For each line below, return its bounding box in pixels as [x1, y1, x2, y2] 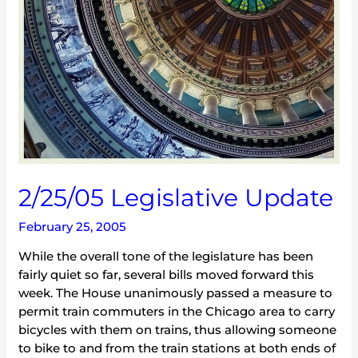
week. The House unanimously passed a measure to [18, 284, 333, 300]
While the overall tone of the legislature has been [18, 248, 314, 264]
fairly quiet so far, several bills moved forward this [18, 266, 315, 282]
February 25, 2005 [18, 218, 127, 234]
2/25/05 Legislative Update [18, 182, 334, 213]
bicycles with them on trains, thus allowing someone [18, 321, 337, 337]
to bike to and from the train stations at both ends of [18, 340, 336, 356]
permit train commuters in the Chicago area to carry [18, 303, 336, 319]
